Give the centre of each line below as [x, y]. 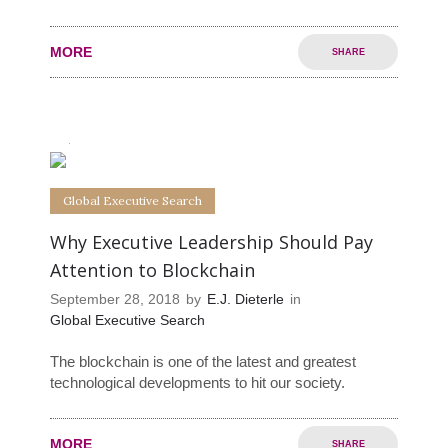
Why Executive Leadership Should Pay [211, 242]
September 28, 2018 [115, 299]
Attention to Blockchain [152, 270]
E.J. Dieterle [245, 299]
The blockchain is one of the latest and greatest [203, 362]
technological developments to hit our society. [197, 383]
